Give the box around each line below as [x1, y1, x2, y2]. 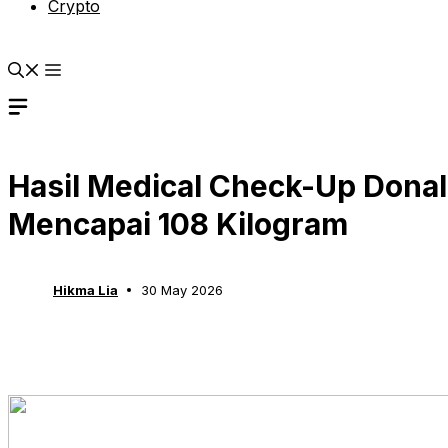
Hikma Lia [53, 281, 118, 298]
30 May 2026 [140, 281, 223, 298]
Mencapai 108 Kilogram [8, 206, 348, 242]
